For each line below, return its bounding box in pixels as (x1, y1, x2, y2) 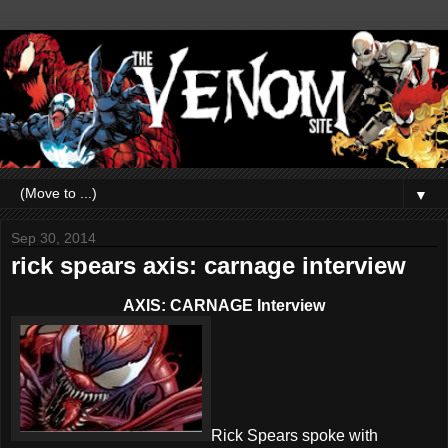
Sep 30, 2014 (11, 229, 96, 246)
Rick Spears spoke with (211, 426, 378, 444)
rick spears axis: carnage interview (11, 251, 406, 279)
